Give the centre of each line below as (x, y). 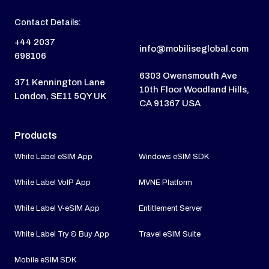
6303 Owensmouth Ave (188, 75)
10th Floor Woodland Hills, (194, 89)
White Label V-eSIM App (57, 208)
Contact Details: (48, 22)
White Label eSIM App (53, 156)
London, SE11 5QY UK (60, 96)
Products (36, 135)
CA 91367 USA (170, 103)
